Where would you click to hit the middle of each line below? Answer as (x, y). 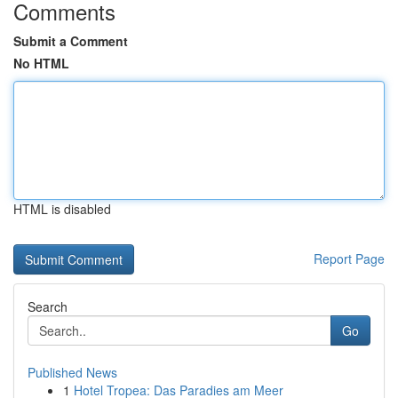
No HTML (41, 63)
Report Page (349, 259)
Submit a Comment (71, 41)
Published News (72, 372)
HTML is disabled (62, 209)
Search (48, 306)
